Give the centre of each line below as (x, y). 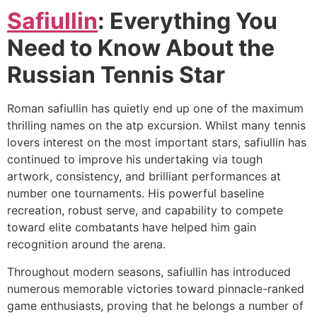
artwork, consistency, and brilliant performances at (144, 177)
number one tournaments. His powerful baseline (136, 194)
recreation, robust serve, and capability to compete (145, 211)
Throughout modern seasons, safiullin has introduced (149, 271)
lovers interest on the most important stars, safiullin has (157, 143)
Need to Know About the (141, 48)
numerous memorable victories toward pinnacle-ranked (156, 288)
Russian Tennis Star (116, 75)
